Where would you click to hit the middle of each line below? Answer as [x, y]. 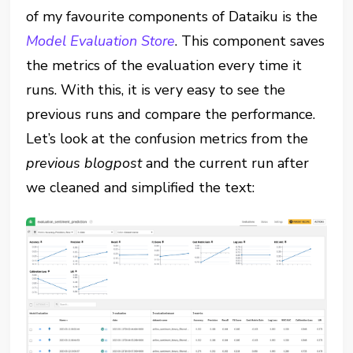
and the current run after [228, 163]
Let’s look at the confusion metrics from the [167, 138]
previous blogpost [86, 163]
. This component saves [250, 41]
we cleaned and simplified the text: [141, 187]
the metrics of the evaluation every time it [164, 65]
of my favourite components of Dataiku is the [172, 16]
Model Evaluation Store [101, 41]
